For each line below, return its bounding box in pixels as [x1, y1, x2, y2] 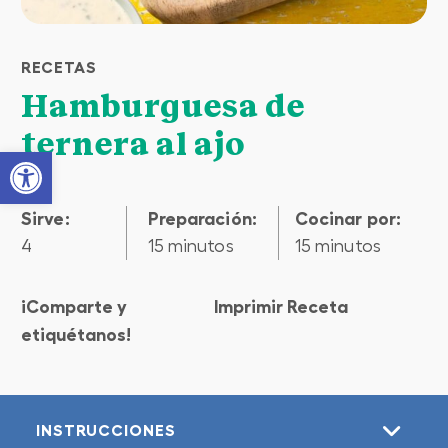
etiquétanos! [21, 324, 131, 345]
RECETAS [21, 57, 97, 76]
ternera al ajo [21, 126, 245, 162]
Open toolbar [9, 143, 202, 178]
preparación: [158, 208, 257, 229]
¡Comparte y [21, 296, 127, 317]
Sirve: [32, 208, 70, 229]
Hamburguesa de [21, 88, 305, 124]
